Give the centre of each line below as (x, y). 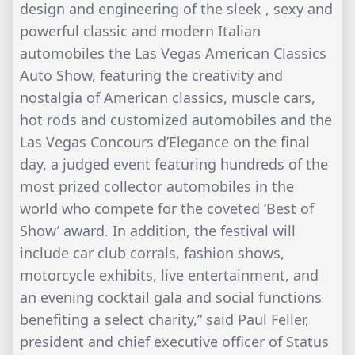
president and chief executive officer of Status (174, 342)
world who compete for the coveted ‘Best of (167, 209)
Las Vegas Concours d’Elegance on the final (165, 142)
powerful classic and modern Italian (140, 31)
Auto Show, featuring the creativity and (151, 76)
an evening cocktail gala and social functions (171, 298)
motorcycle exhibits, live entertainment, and (169, 275)
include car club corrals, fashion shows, (152, 253)
